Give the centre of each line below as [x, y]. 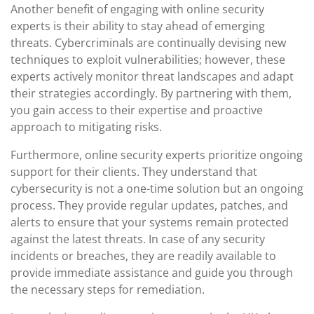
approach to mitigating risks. [86, 127]
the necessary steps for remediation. [108, 289]
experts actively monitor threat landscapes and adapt [152, 76]
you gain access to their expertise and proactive [137, 110]
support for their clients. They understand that [134, 172]
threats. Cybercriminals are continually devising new [148, 43]
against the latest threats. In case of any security [138, 239]
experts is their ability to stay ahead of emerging [138, 26]
